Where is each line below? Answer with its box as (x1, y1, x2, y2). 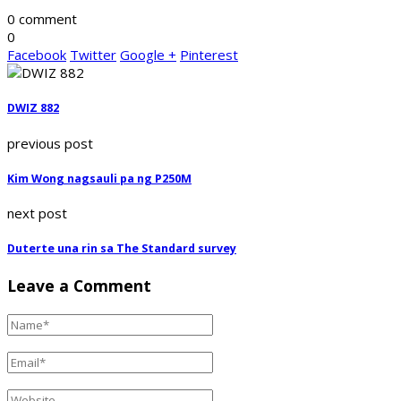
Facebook (7, 46, 66, 64)
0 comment (7, 10, 77, 29)
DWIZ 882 (7, 100, 59, 116)
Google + (120, 46, 176, 64)
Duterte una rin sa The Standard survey (7, 241, 236, 257)
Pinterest (180, 46, 238, 64)
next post (7, 204, 67, 223)
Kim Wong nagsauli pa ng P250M (7, 170, 192, 186)
